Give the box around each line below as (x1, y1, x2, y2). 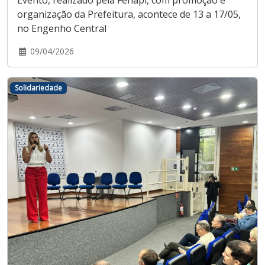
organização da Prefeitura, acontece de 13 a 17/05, (17, 7, 241, 21)
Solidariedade (14, 82, 62, 93)
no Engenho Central (17, 21, 106, 35)
